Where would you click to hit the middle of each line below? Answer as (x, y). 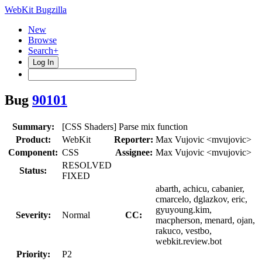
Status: (33, 170)
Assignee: (134, 152)
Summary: (33, 126)
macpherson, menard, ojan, (205, 220)
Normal (76, 215)
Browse (42, 40)
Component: (33, 152)
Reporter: (134, 139)
